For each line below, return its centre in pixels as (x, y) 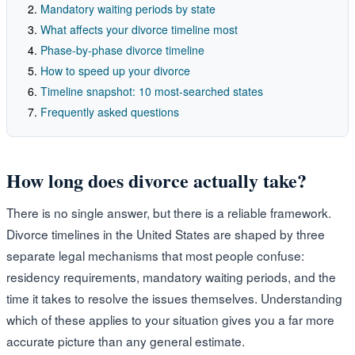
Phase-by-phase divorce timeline (122, 50)
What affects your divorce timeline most (139, 29)
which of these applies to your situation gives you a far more (170, 319)
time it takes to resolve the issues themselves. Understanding (174, 298)
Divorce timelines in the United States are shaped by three (166, 233)
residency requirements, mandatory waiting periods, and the (171, 276)
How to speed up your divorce (115, 70)
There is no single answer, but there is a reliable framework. (169, 212)
